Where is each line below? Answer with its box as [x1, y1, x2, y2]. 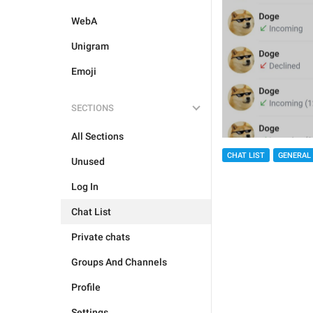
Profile [71, 282, 101, 293]
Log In [71, 181, 99, 192]
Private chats [71, 231, 130, 242]
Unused [71, 156, 105, 167]
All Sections [71, 131, 124, 142]
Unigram [71, 41, 109, 52]
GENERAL [278, 150, 311, 160]
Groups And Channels [71, 256, 167, 268]
